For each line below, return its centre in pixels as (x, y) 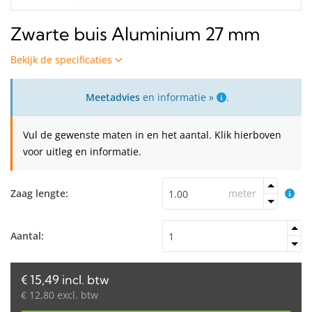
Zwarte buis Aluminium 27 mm (135, 34)
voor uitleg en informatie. (82, 151)
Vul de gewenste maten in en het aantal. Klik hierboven (152, 135)
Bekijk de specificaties (63, 60)
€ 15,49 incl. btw (65, 280)
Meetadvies (112, 97)
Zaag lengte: (39, 193)
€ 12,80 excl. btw (60, 295)
